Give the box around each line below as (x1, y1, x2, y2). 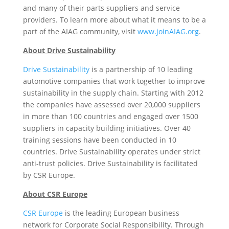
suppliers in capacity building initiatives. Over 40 (22, 123, 191, 133)
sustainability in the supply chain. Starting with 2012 (22, 88, 203, 98)
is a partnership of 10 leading (89, 64, 193, 74)
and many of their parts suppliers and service (22, 3, 180, 13)
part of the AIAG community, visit (22, 27, 138, 36)
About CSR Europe (22, 189, 87, 199)
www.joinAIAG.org (137, 27, 199, 36)
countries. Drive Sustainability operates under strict (22, 147, 200, 156)
